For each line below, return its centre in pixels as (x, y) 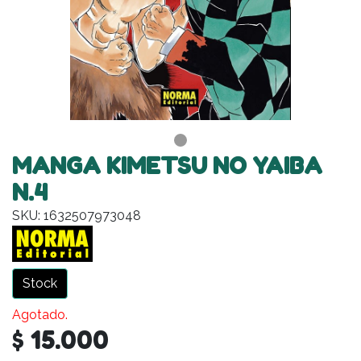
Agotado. (40, 314)
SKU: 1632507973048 (77, 215)
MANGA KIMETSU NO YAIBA (167, 166)
